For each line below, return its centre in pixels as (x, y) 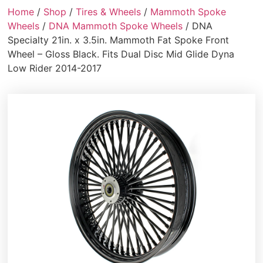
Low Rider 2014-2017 (55, 68)
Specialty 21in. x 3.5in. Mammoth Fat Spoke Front (119, 40)
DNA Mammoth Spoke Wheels (116, 26)
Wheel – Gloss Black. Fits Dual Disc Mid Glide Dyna (121, 54)
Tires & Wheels (109, 12)
